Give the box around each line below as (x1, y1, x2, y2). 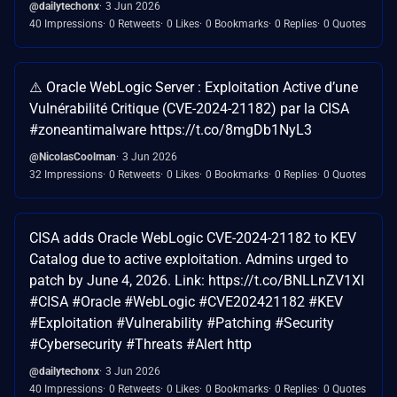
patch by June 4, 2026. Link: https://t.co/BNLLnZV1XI (29, 272, 364, 290)
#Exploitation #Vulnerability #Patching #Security (29, 315, 334, 332)
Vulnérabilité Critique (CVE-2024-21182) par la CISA (29, 100, 349, 118)
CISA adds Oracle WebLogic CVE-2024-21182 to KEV (29, 230, 356, 247)
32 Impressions (29, 168, 103, 182)
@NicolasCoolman (29, 151, 116, 164)
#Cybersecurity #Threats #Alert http (29, 336, 252, 354)
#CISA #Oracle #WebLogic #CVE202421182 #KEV (29, 293, 343, 311)
